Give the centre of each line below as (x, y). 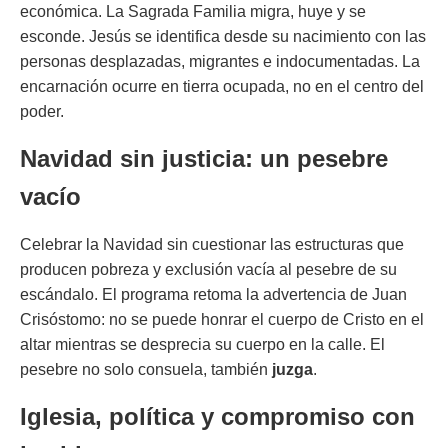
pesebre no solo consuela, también (146, 369)
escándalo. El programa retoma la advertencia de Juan (213, 294)
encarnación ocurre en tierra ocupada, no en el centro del (222, 86)
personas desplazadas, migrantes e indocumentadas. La (220, 61)
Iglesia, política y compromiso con (217, 416)
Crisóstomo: (64, 319)
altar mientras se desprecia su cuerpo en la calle (191, 344)
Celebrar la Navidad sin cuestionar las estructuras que (212, 244)
